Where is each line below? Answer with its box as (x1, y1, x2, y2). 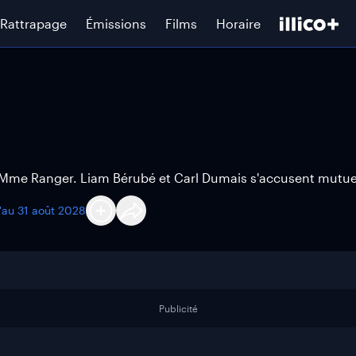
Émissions (86, 15, 146, 31)
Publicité (158, 303, 198, 314)
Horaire (216, 15, 261, 31)
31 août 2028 (17, 203, 86, 217)
